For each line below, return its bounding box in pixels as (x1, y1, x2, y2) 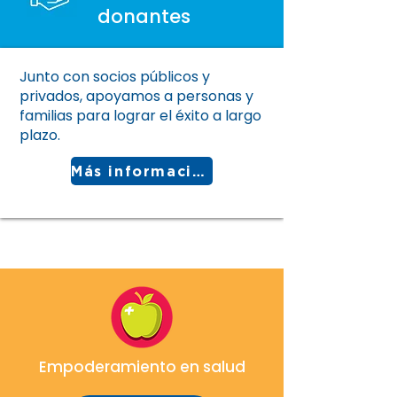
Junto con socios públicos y (19, 66, 210, 87)
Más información (191, 163, 205, 179)
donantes (97, 4, 191, 29)
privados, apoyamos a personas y (19, 86, 253, 106)
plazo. (19, 125, 60, 145)
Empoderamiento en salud (38, 356, 245, 378)
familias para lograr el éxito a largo (19, 105, 261, 126)
